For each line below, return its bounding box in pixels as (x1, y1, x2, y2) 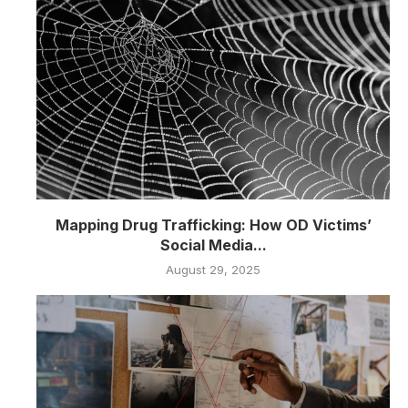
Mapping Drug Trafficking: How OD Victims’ (55, 216, 372, 235)
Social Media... (159, 236, 267, 255)
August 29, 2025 (166, 262, 260, 278)
